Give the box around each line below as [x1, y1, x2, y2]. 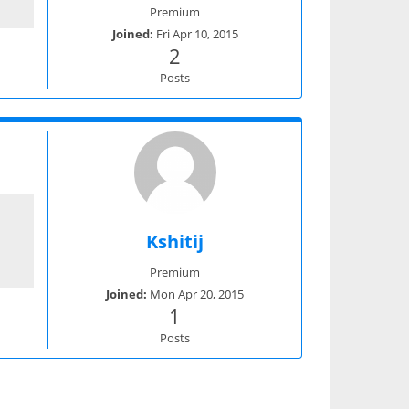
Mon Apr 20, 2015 [150, 285, 244, 302]
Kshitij [146, 228, 204, 254]
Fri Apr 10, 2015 [155, 25, 238, 42]
